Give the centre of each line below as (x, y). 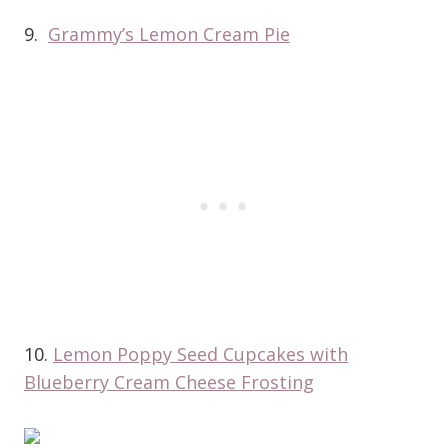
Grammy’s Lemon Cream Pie (169, 33)
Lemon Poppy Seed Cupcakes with (200, 353)
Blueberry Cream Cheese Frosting (169, 381)
